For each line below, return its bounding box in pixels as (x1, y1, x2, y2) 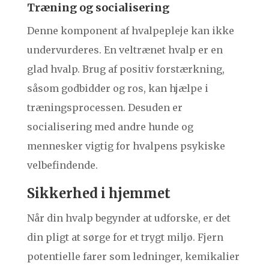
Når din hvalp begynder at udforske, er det (26, 212, 231, 225)
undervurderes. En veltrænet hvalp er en (26, 44, 223, 56)
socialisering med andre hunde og (26, 121, 193, 133)
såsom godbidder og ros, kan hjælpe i (26, 82, 208, 95)
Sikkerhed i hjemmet (26, 185, 171, 202)
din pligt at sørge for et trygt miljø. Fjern (26, 231, 223, 244)
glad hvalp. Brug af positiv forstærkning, (26, 63, 225, 76)
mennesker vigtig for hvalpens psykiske (26, 140, 225, 153)
